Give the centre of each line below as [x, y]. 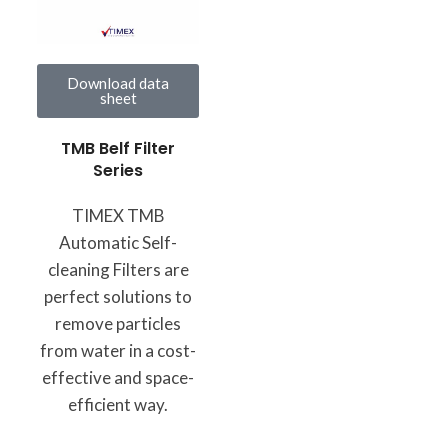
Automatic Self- [118, 242]
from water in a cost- [118, 350]
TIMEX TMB [118, 215]
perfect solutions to [118, 296]
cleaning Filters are [118, 269]
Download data [118, 82]
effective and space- [118, 377]
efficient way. [118, 404]
